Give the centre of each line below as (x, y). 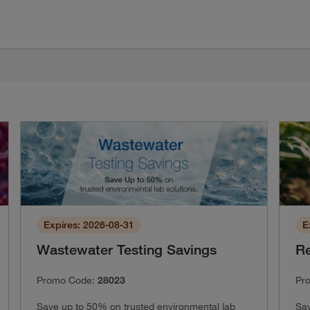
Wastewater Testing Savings (127, 249)
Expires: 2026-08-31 (89, 225)
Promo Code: (67, 280)
